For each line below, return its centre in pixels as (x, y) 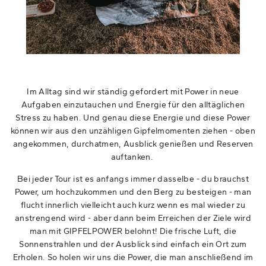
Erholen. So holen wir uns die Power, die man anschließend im (133, 257)
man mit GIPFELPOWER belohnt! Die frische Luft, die (133, 231)
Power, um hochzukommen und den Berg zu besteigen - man (133, 192)
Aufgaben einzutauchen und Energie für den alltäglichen (133, 105)
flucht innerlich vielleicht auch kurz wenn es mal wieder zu (133, 205)
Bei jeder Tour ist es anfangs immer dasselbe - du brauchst (133, 179)
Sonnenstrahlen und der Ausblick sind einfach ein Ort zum (133, 244)
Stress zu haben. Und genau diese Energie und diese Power (133, 118)
